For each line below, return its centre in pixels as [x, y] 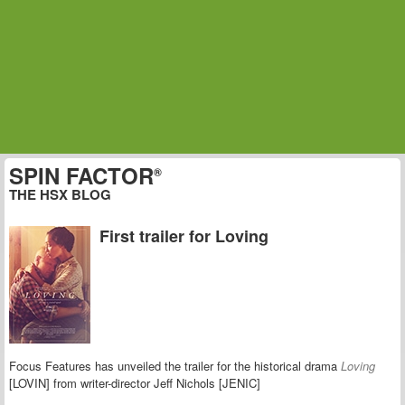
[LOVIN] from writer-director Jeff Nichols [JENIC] [135, 383]
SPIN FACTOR [81, 175]
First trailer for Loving [184, 236]
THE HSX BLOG [60, 194]
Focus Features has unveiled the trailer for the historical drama [175, 366]
